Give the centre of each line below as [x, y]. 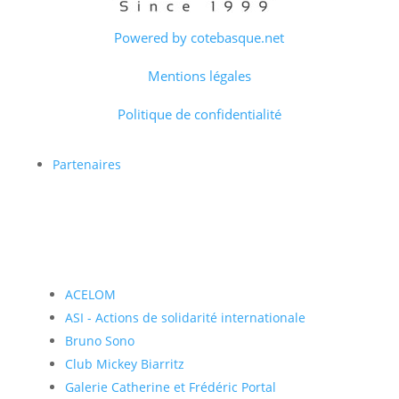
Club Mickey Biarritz [124, 364]
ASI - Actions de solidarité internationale [185, 318]
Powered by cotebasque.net [199, 38]
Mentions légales [199, 76]
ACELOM [90, 295]
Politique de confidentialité [199, 114]
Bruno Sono [99, 341]
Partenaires [86, 165]
